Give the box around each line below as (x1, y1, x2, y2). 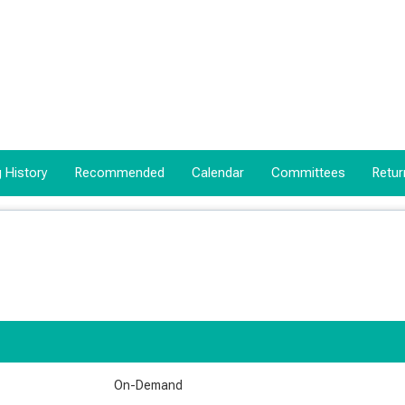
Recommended (75, 165, 165, 181)
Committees (271, 165, 345, 181)
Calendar (192, 165, 244, 181)
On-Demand (114, 378, 184, 392)
